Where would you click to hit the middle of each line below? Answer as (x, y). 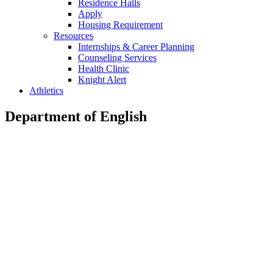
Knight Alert (102, 79)
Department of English (76, 116)
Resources (73, 35)
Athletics (46, 90)
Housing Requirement (120, 24)
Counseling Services (117, 57)
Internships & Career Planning (136, 46)
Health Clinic (104, 68)
